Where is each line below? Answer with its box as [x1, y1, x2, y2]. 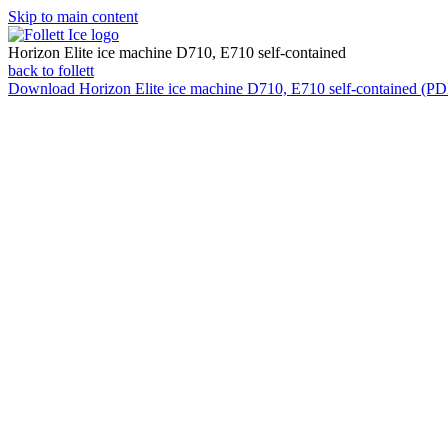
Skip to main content [8, 8, 138, 25]
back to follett [8, 62, 94, 79]
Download [8, 80, 79, 97]
